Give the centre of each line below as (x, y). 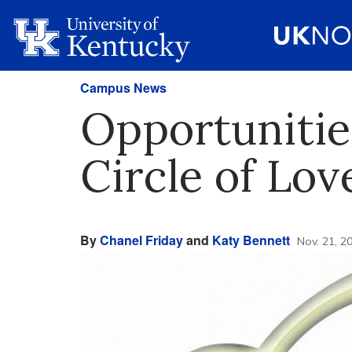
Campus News (123, 88)
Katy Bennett (251, 240)
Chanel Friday (141, 240)
